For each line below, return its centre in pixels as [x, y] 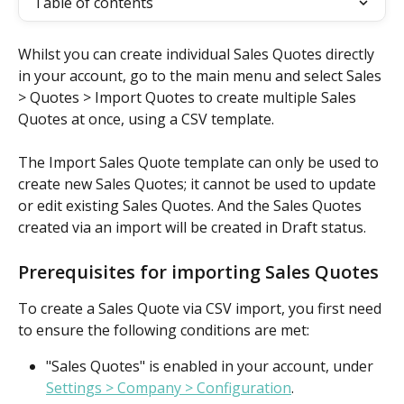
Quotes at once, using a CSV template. [146, 119]
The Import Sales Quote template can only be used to [200, 163]
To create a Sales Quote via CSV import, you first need [202, 308]
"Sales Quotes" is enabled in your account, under [211, 366]
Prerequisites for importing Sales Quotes [198, 271]
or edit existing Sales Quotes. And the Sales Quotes [192, 206]
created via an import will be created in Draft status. [192, 228]
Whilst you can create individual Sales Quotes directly [198, 54]
